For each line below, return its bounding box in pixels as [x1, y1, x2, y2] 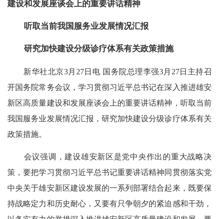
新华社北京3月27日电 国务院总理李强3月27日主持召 [7, 67, 212, 76]
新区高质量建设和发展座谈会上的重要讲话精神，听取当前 [7, 98, 212, 107]
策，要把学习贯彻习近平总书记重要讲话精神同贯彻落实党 [7, 168, 212, 176]
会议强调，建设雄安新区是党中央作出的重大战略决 [7, 152, 212, 161]
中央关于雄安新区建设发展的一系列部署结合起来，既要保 [7, 183, 212, 192]
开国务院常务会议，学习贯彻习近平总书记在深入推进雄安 [7, 83, 212, 91]
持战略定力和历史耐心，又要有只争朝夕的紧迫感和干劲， [7, 199, 212, 208]
